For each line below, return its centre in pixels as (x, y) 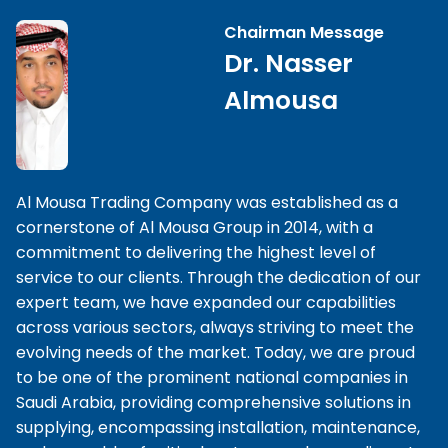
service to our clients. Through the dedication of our (218, 278)
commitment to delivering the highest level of (196, 253)
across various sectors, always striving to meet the (215, 328)
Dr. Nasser (288, 64)
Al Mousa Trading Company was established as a (207, 203)
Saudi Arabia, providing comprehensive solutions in (213, 403)
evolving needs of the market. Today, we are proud (215, 353)
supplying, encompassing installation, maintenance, (218, 428)
